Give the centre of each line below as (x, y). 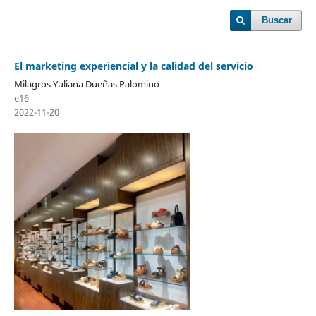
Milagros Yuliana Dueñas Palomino (86, 84)
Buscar (277, 20)
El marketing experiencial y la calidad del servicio (133, 66)
